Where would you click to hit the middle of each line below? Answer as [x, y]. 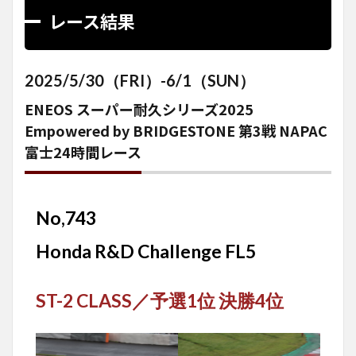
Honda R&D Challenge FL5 [146, 251]
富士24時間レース [83, 151]
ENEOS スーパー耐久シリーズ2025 [139, 108]
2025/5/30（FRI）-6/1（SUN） [140, 80]
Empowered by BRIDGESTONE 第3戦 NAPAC [176, 130]
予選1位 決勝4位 [217, 300]
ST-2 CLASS [84, 300]
